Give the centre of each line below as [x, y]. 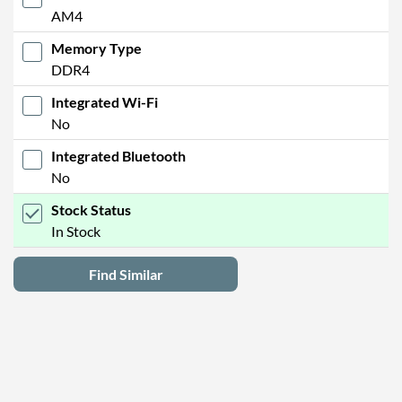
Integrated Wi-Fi [105, 101]
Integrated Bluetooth [118, 155]
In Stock [76, 231]
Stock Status [91, 209]
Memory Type [96, 48]
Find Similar [126, 274]
